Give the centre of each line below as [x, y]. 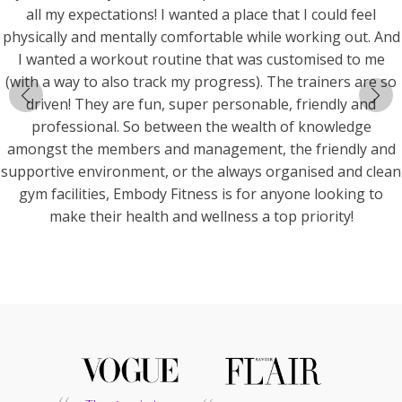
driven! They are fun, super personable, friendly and [201, 104]
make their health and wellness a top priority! [201, 216]
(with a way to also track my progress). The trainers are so [201, 81]
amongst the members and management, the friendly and [201, 149]
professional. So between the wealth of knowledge [201, 126]
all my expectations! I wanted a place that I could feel [201, 14]
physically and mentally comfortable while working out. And [201, 36]
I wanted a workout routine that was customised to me [201, 59]
